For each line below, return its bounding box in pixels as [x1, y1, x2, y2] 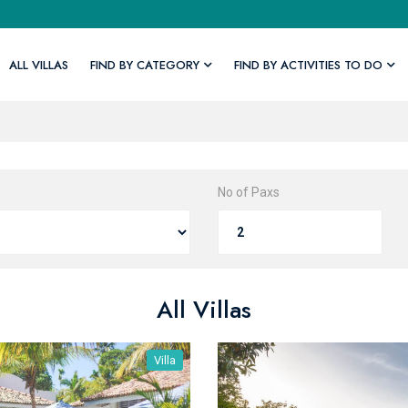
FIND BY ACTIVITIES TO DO [233, 56, 382, 74]
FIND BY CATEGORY [89, 56, 199, 74]
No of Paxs [218, 185, 280, 199]
